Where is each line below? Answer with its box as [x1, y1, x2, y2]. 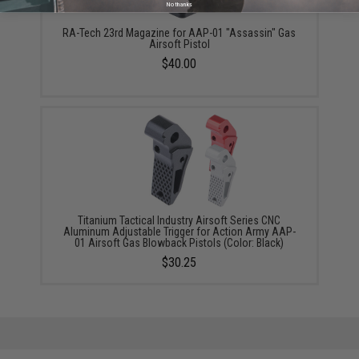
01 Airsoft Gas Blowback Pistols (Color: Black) [75, 236, 284, 249]
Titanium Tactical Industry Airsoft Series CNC [78, 213, 281, 227]
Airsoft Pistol [148, 37, 210, 50]
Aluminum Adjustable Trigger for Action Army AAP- [63, 224, 296, 238]
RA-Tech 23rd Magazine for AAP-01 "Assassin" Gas [63, 26, 296, 39]
